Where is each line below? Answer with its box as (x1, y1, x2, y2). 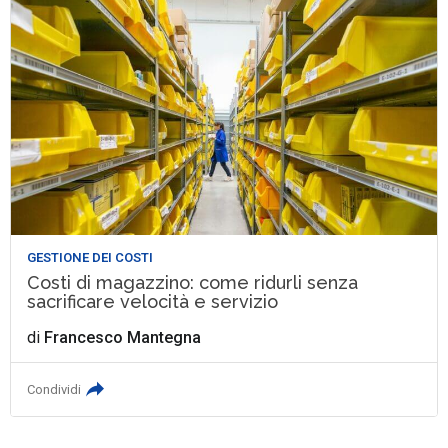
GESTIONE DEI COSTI (27, 250, 154, 266)
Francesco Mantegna (44, 328, 202, 348)
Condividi (27, 382, 82, 398)
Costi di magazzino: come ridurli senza (27, 272, 359, 294)
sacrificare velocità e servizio (27, 291, 279, 313)
